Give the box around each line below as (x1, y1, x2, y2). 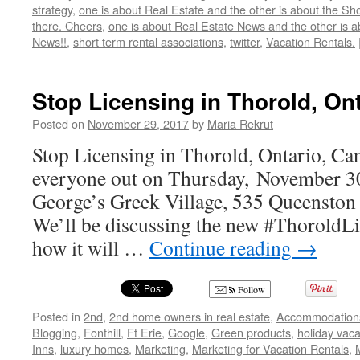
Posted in (32, 308, 80, 325)
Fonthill (84, 324, 121, 341)
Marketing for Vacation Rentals (192, 340, 349, 357)
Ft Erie (127, 324, 162, 341)
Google (168, 324, 205, 341)
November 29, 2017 (88, 115, 189, 132)
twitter (230, 33, 260, 50)
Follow (235, 283, 265, 296)
